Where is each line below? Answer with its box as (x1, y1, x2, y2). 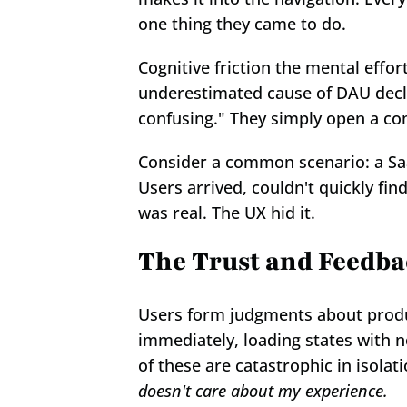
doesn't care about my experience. (138, 380, 388, 402)
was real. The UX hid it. (138, 202, 315, 223)
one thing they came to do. (138, 13, 346, 35)
